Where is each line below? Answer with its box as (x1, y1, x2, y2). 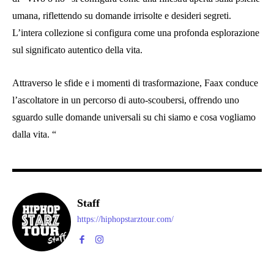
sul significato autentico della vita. (12, 44, 143, 55)
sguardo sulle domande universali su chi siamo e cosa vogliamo (12, 111, 256, 122)
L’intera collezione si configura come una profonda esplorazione (12, 27, 259, 38)
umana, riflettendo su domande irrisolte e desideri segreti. (12, 10, 231, 21)
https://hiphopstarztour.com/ (77, 214, 174, 224)
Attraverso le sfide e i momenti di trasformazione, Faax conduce (12, 77, 258, 88)
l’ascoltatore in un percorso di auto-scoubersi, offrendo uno (12, 94, 239, 105)
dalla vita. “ (12, 128, 56, 139)
